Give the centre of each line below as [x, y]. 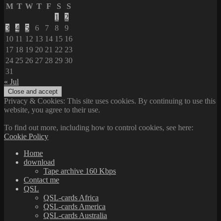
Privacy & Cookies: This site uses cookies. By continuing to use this [110, 101]
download [39, 162]
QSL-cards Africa [71, 197]
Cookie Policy [26, 136]
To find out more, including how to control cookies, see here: [99, 127]
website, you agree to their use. [52, 110]
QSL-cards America [74, 206]
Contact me [41, 180]
